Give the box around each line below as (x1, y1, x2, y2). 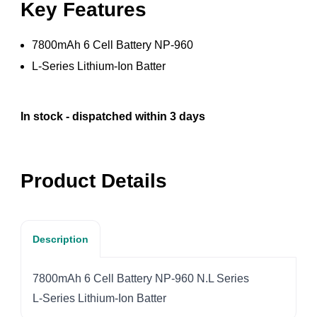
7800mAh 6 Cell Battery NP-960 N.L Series (32, 272, 249, 285)
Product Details (20, 170, 167, 192)
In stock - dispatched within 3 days (20, 110, 205, 123)
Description (32, 234, 88, 246)
